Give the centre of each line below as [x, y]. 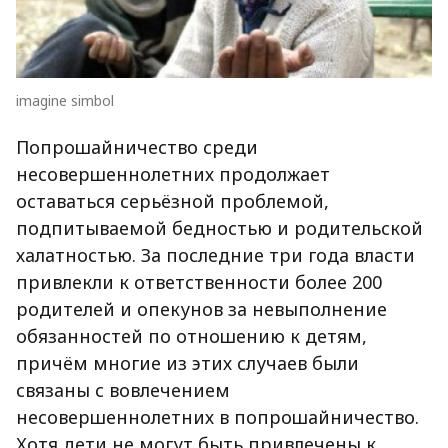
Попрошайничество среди [137, 147]
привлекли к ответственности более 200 [199, 282]
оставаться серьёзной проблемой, [172, 201]
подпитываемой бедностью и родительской [219, 228]
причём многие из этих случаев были [187, 363]
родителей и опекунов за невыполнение [201, 309]
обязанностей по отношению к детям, [191, 336]
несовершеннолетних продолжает [173, 174]
